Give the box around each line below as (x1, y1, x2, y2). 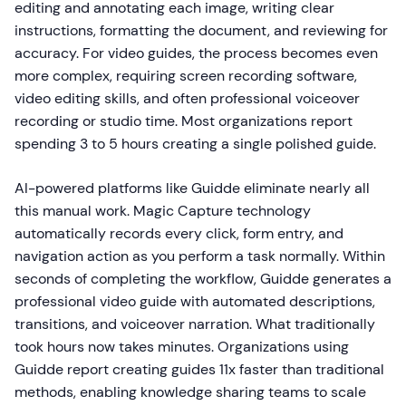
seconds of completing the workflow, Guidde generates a (14, 269, 391, 289)
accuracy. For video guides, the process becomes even (14, 43, 378, 63)
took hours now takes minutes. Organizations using (14, 337, 349, 357)
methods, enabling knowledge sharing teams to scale (14, 382, 366, 402)
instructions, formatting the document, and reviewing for (14, 21, 388, 41)
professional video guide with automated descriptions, (14, 292, 375, 312)
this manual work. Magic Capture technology (14, 201, 311, 221)
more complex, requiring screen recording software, (14, 66, 357, 86)
